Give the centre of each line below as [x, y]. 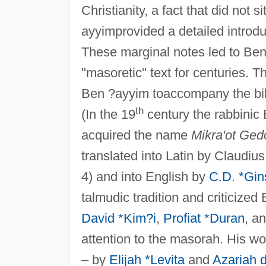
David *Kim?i [118, 218]
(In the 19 [108, 114]
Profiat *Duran [204, 218]
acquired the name [136, 135]
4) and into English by [145, 176]
